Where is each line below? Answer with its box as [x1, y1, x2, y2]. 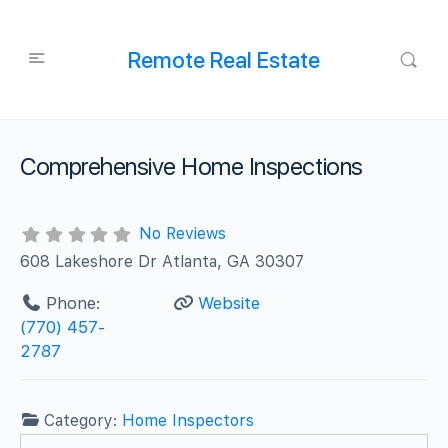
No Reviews [138, 224, 226, 243]
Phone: [45, 292, 101, 313]
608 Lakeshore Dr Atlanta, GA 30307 [20, 251, 305, 271]
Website [197, 292, 260, 313]
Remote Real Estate [127, 46, 320, 73]
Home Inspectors [122, 410, 255, 430]
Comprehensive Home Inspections [20, 152, 363, 181]
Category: [44, 410, 123, 430]
